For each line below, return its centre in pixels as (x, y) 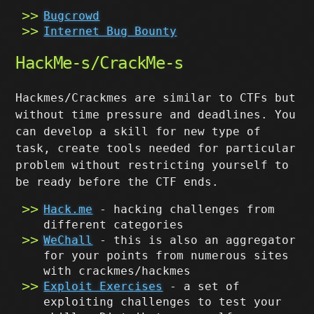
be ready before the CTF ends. (117, 182)
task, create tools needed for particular (156, 148)
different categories (114, 225)
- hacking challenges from (184, 209)
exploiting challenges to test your (163, 302)
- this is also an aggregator (194, 240)
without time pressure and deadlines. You (156, 115)
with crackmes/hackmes (117, 271)
